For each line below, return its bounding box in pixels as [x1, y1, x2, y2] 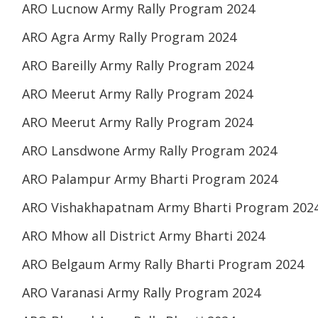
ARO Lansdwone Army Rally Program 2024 [22, 142, 277, 160]
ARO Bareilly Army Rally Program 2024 [22, 57, 253, 75]
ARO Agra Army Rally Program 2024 [22, 28, 236, 46]
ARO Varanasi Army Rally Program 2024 [22, 284, 261, 302]
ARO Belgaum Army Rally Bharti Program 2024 [22, 256, 304, 273]
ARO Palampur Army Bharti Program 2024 [22, 170, 278, 188]
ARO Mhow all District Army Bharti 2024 [22, 227, 265, 245]
